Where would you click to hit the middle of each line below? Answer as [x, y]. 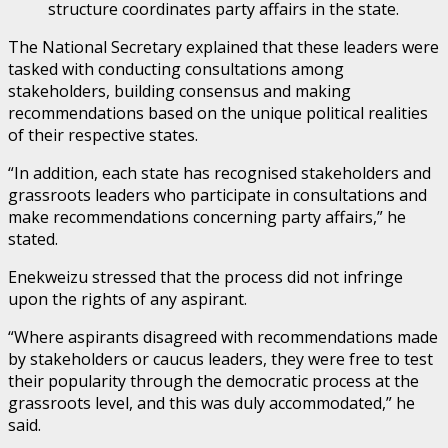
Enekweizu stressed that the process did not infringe [205, 277]
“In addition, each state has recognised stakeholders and [219, 173]
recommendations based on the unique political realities [218, 113]
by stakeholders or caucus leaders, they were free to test [220, 359]
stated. [33, 239]
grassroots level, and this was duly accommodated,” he [211, 403]
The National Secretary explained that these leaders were [223, 47]
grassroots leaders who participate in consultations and [217, 195]
